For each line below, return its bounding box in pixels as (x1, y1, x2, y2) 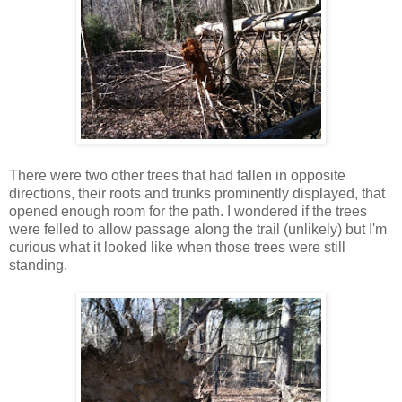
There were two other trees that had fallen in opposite (9, 167, 345, 183)
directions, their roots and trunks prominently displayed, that (9, 185, 385, 201)
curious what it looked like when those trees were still (9, 239, 345, 255)
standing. (9, 257, 67, 273)
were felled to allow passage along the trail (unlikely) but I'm (9, 221, 387, 237)
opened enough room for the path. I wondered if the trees (9, 203, 367, 219)
